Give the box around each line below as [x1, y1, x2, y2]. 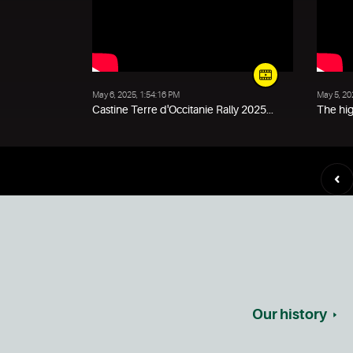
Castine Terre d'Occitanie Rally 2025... [92, 103, 273, 116]
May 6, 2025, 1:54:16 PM [92, 90, 180, 100]
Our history [251, 307, 327, 322]
